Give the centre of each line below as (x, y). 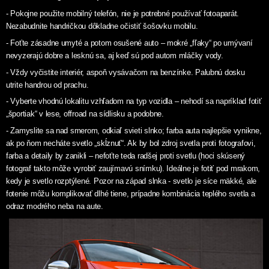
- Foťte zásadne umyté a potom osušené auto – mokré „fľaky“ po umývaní (129, 43)
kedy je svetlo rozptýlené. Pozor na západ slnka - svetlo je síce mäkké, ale (131, 181)
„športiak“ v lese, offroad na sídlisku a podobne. (85, 114)
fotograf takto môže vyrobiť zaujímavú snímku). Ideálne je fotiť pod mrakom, (133, 169)
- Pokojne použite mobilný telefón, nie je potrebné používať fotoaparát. (123, 13)
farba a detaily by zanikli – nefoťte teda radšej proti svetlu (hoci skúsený (126, 156)
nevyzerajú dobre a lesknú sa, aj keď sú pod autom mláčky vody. (115, 55)
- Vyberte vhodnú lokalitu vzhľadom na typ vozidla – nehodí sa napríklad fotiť (134, 101)
